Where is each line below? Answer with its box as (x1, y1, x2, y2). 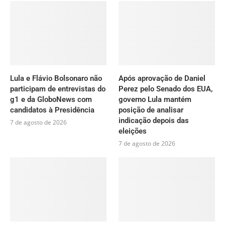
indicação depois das (119, 116, 189, 126)
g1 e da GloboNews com (10, 95, 92, 104)
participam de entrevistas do (10, 84, 105, 94)
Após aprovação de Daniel (119, 74, 206, 83)
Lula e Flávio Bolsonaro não (10, 74, 102, 83)
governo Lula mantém (119, 95, 192, 104)
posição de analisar (119, 105, 184, 115)
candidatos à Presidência (10, 105, 94, 115)
